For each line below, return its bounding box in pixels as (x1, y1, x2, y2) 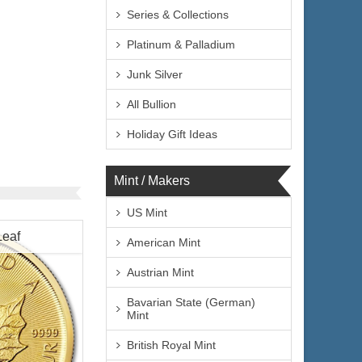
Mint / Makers (114, 174, 190, 187)
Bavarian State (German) (127, 296, 255, 309)
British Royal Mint (127, 339, 216, 351)
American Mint (127, 236, 200, 249)
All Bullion (127, 98, 176, 111)
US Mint (127, 206, 167, 219)
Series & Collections (127, 8, 229, 21)
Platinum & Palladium (127, 38, 235, 51)
